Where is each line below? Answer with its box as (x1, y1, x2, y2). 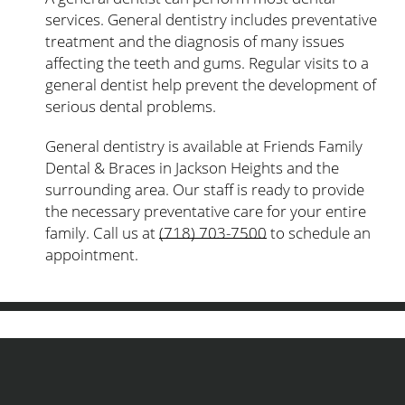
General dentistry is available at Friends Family (45, 135, 363, 156)
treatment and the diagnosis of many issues (45, 30, 344, 52)
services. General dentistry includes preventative (45, 8, 377, 30)
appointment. (45, 243, 138, 265)
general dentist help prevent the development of (45, 73, 376, 95)
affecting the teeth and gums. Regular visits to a (45, 52, 369, 73)
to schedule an (267, 221, 371, 243)
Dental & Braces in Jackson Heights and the (45, 156, 339, 178)
